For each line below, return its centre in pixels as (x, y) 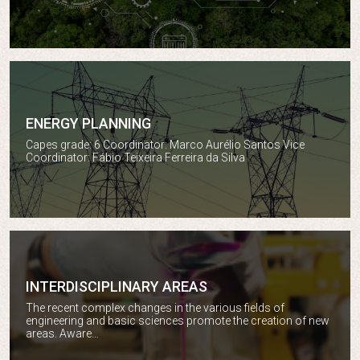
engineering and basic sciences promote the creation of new (178, 321)
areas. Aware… (62, 333)
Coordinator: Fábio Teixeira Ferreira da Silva (135, 157)
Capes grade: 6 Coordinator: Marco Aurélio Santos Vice (165, 145)
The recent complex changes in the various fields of (155, 308)
